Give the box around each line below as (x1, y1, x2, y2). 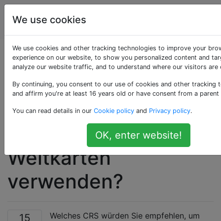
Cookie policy (94, 107, 134, 114)
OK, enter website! (95, 129, 182, 141)
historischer (7, 122, 119, 146)
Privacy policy (149, 107, 190, 114)
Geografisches (74, 9, 128, 19)
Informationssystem (74, 21, 148, 31)
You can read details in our (12, 107, 94, 114)
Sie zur (7, 74, 73, 99)
